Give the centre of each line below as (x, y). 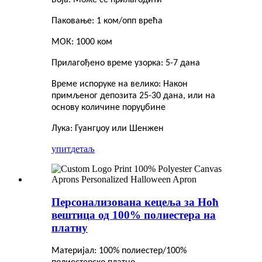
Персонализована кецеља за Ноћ (135, 202)
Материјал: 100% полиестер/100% (119, 251)
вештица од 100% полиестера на (134, 215)
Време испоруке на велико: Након (120, 84)
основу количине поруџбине (108, 107)
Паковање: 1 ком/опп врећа (107, 21)
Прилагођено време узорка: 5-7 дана (126, 63)
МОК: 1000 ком (82, 42)
